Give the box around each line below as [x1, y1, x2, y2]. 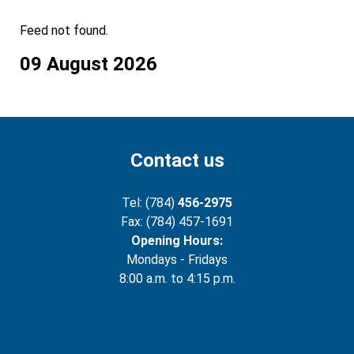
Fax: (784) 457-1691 [121, 213, 233, 229]
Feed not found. [20, 22, 108, 38]
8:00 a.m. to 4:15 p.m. [119, 270, 235, 286]
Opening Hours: [131, 232, 223, 248]
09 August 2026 [20, 52, 157, 75]
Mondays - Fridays [126, 251, 228, 267]
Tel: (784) [122, 194, 178, 210]
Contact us [130, 149, 224, 171]
